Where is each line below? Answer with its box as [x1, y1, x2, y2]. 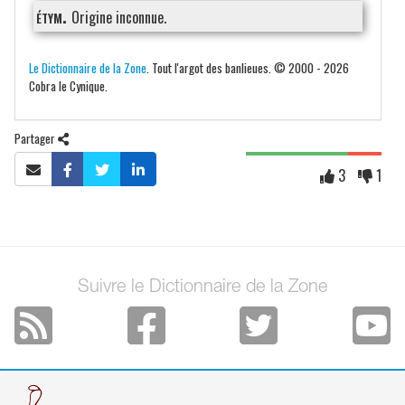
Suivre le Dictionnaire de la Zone [78, 278, 327, 297]
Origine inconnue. [71, 5, 166, 28]
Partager [14, 127, 58, 147]
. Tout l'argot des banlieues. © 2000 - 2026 [146, 57, 349, 77]
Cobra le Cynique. [29, 75, 108, 95]
